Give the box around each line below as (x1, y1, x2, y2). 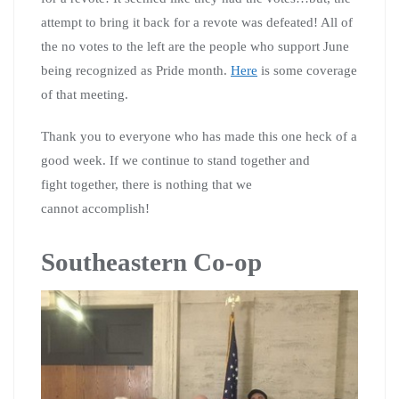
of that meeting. (41, 86, 128, 102)
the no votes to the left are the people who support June (41, 38, 349, 53)
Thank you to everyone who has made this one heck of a (41, 128, 357, 143)
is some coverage (257, 62, 357, 77)
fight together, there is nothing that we (41, 176, 252, 191)
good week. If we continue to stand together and (41, 152, 310, 167)
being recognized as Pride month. (41, 62, 231, 77)
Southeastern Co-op (41, 247, 262, 276)
